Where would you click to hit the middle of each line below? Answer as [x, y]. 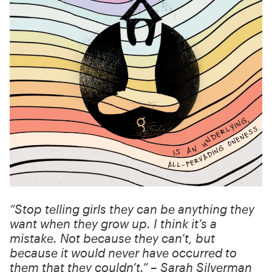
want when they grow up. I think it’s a [113, 223]
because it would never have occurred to [123, 253]
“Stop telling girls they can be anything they [132, 209]
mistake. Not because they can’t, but [112, 238]
